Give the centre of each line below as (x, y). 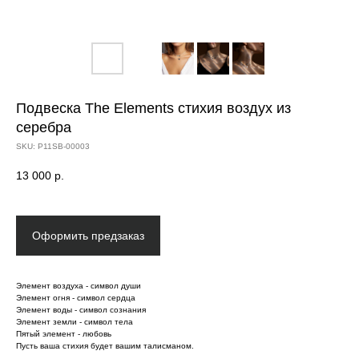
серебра (44, 127)
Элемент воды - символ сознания (81, 309)
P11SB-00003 (64, 146)
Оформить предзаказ (88, 235)
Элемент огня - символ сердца (76, 297)
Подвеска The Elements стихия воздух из (153, 108)
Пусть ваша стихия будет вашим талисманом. (105, 345)
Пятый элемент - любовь (64, 333)
